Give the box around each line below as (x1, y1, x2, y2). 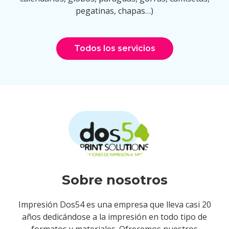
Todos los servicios (74, 43, 155, 53)
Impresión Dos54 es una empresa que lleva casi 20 (18, 199, 211, 210)
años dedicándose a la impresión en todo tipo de (22, 211, 207, 222)
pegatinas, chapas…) (76, 5, 153, 16)
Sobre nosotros (61, 172, 168, 188)
